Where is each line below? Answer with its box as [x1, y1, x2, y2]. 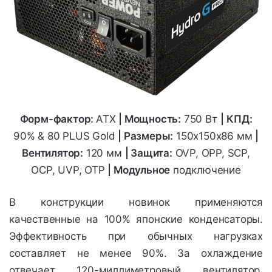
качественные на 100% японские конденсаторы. [9, 213, 263, 226]
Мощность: [124, 113, 182, 126]
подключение [170, 164, 241, 177]
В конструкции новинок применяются [9, 196, 263, 209]
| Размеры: [118, 130, 174, 143]
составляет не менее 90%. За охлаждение [9, 247, 263, 260]
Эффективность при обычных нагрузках [9, 230, 263, 243]
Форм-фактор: [19, 113, 97, 126]
